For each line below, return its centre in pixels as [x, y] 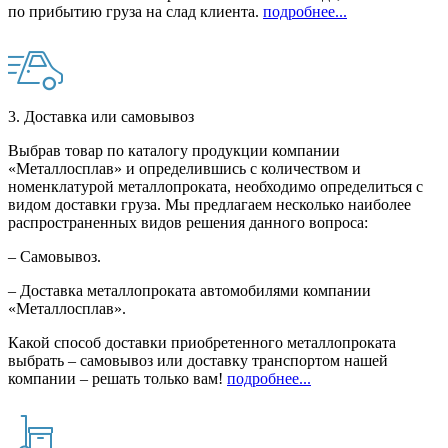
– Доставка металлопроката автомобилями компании [189, 291]
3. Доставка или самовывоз [101, 117]
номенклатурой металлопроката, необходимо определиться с [215, 187]
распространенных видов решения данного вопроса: [188, 223]
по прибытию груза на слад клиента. [135, 12]
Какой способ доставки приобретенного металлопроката [202, 343]
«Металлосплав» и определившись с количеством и [184, 169]
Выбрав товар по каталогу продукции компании [174, 151]
